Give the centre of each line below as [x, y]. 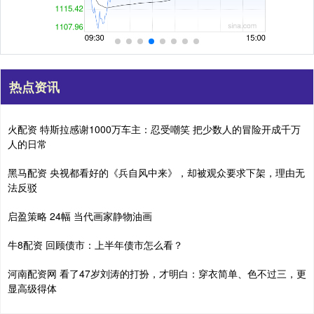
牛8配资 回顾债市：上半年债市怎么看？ [95, 244]
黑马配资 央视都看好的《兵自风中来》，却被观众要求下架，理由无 [156, 172]
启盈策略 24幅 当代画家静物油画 [80, 216]
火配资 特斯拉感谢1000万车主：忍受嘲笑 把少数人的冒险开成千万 [154, 129]
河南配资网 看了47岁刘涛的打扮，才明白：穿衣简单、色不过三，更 [157, 273]
